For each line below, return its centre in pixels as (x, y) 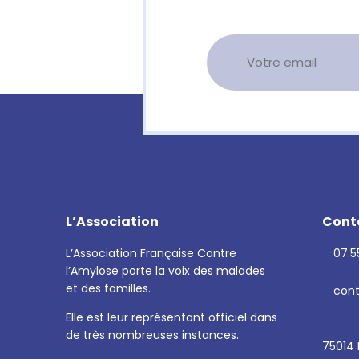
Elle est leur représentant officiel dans (171, 317)
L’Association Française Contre (151, 253)
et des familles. (108, 288)
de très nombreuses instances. (152, 335)
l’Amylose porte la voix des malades (165, 271)
